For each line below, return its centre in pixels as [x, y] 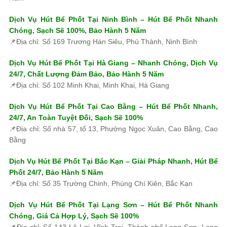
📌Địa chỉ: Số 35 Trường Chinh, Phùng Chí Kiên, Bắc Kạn [101, 183]
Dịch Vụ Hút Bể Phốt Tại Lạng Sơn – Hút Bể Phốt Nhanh [113, 204]
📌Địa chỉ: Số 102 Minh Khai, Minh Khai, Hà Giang [89, 85]
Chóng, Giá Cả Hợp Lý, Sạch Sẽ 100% [74, 216]
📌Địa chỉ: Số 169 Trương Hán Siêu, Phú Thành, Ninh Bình [103, 41]
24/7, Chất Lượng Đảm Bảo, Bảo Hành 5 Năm [86, 74]
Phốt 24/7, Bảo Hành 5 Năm [56, 172]
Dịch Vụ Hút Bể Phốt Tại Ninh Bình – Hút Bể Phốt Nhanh [113, 19]
